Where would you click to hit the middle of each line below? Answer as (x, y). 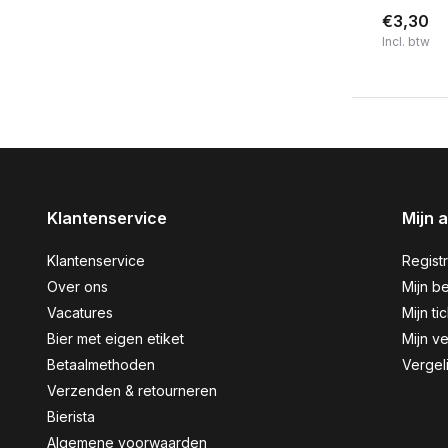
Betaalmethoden (101, 365)
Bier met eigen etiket (115, 339)
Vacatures (80, 313)
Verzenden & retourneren (132, 391)
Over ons (77, 287)
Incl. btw (406, 42)
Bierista (71, 417)
